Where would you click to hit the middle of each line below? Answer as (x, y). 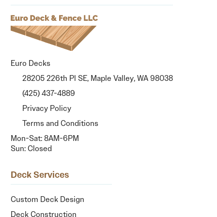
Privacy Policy (46, 108)
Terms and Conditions (60, 123)
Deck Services (40, 175)
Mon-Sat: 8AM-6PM (45, 138)
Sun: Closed (31, 148)
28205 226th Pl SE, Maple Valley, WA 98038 (97, 78)
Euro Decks (31, 63)
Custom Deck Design (48, 199)
